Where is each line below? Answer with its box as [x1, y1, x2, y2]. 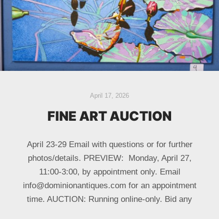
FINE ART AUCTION [47, 108, 172, 124]
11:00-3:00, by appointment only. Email [39, 167, 180, 176]
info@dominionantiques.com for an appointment [22, 180, 197, 190]
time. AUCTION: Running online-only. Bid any [27, 194, 192, 204]
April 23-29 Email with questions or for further [26, 139, 193, 149]
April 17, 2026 [90, 91, 129, 99]
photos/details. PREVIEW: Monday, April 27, [27, 153, 192, 163]
